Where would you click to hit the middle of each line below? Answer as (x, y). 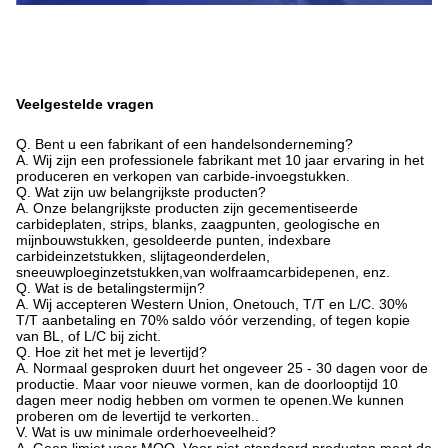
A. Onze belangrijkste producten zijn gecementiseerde (187, 208)
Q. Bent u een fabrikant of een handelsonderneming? (184, 144)
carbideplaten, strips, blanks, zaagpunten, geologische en (198, 224)
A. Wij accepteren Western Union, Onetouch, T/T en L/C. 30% (211, 304)
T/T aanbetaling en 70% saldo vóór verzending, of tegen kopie (213, 320)
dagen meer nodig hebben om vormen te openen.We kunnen (210, 400)
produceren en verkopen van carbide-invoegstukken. (183, 176)
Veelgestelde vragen (85, 104)
